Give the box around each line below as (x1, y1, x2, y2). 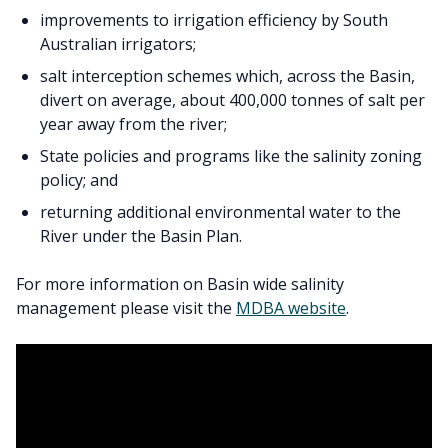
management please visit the (16, 297, 236, 319)
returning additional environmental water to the (40, 201, 401, 223)
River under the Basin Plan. (40, 225, 242, 247)
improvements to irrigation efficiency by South (40, 9, 388, 31)
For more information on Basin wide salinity (16, 273, 344, 295)
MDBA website (236, 297, 346, 319)
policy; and (40, 169, 118, 191)
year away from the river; (40, 113, 227, 135)
